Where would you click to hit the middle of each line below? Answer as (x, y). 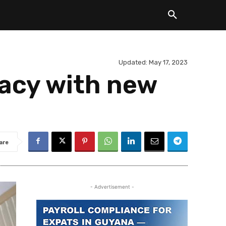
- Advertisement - (112, 187)
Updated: (133, 63)
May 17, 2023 (168, 63)
